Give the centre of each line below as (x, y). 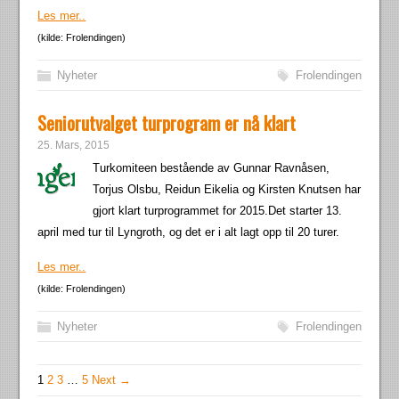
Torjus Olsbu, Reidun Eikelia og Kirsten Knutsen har (227, 189)
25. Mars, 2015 (74, 145)
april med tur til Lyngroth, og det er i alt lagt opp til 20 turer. (189, 232)
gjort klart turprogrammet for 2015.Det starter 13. (218, 211)
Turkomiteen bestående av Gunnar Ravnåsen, (212, 168)
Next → (112, 380)
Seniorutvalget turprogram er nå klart (167, 122)
